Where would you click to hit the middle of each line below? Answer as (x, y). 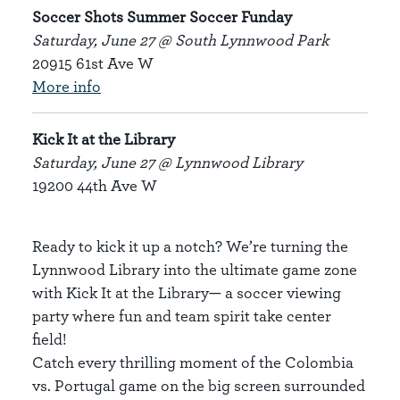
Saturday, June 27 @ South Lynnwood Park (180, 40)
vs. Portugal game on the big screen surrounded (199, 385)
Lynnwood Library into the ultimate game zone (195, 269)
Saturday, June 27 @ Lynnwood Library (167, 162)
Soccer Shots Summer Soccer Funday (162, 17)
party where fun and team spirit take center (182, 316)
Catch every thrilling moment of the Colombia (193, 362)
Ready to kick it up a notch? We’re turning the (190, 246)
